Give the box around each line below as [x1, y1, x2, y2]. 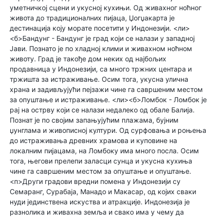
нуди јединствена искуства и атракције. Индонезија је [10, 198, 190, 206]
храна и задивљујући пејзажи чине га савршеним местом [10, 85, 203, 93]
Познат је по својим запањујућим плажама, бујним [10, 116, 179, 124]
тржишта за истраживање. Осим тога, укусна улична [10, 75, 188, 83]
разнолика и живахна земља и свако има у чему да [10, 208, 184, 216]
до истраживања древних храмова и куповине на [10, 136, 177, 145]
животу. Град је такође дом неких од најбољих [10, 54, 166, 63]
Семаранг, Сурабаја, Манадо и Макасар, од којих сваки [10, 187, 196, 196]
